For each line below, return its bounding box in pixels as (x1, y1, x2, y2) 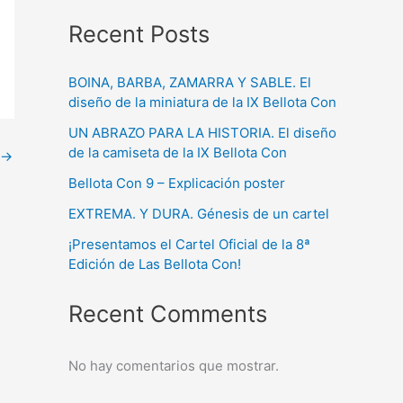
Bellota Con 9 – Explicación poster (68, 174, 285, 192)
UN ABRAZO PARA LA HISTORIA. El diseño (68, 123, 336, 141)
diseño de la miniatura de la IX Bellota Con (68, 93, 336, 111)
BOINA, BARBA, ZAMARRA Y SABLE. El (68, 73, 311, 91)
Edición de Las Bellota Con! (68, 255, 241, 273)
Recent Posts (68, 19, 210, 48)
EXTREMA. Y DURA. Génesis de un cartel (68, 204, 329, 222)
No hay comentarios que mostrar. (68, 357, 279, 375)
